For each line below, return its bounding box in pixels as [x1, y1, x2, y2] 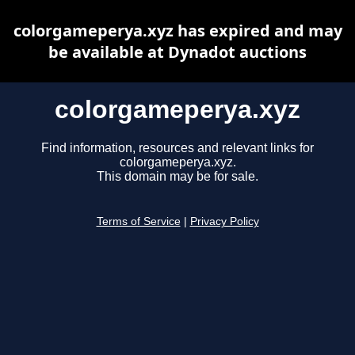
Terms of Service [96, 216, 181, 228]
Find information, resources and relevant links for [41, 141, 314, 155]
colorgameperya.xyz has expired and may [13, 20, 342, 41]
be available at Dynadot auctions [48, 41, 307, 63]
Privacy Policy [189, 216, 259, 228]
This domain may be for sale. [97, 170, 258, 184]
